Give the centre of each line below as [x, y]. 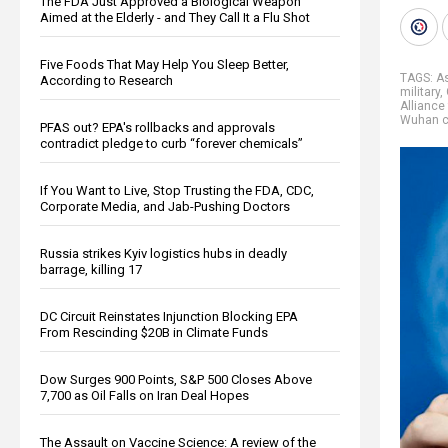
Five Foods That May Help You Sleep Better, [164, 64]
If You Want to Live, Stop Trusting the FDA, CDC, [177, 190]
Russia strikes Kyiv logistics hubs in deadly [163, 253]
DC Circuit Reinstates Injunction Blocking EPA [169, 316]
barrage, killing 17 [91, 269]
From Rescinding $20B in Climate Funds [154, 332]
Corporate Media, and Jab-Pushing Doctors [165, 206]
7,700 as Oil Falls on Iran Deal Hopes [144, 395]
